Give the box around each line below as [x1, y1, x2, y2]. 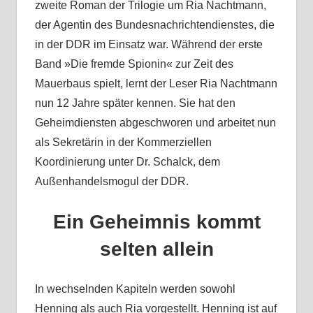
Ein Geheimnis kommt [52, 211, 261, 233]
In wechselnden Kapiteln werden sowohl [34, 283, 235, 296]
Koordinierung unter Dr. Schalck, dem [34, 156, 220, 168]
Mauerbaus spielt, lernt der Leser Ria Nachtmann [34, 78, 277, 90]
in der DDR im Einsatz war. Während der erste [34, 38, 263, 51]
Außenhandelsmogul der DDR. [34, 175, 189, 188]
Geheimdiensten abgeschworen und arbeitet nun [34, 117, 276, 129]
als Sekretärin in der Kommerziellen [34, 136, 212, 149]
